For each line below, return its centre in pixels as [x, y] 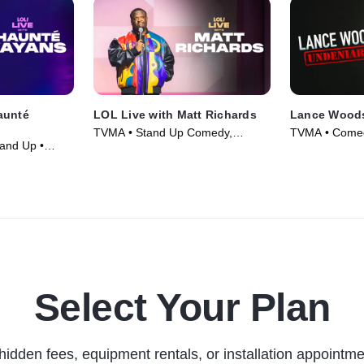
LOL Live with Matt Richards [175, 115]
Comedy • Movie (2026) [155, 149]
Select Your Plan [182, 308]
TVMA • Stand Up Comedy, [163, 133]
